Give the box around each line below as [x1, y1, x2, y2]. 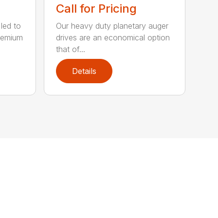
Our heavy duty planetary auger [56, 20, 169, 31]
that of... [56, 44, 86, 54]
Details [72, 66, 97, 76]
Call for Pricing [56, 1, 137, 16]
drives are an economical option [56, 32, 170, 42]
